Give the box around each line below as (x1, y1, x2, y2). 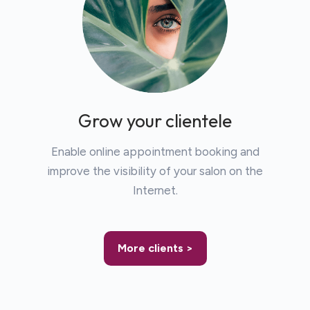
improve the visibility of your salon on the (47, 163, 263, 178)
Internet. (132, 183, 178, 197)
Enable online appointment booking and (51, 144, 259, 158)
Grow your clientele (78, 109, 232, 132)
